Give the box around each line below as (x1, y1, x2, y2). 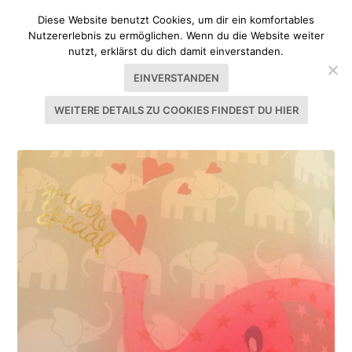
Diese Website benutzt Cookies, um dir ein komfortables (38, 13, 314, 26)
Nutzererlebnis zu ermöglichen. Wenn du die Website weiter (27, 29, 324, 42)
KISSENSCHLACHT (121, 118, 241, 137)
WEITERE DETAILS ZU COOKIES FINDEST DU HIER (53, 104, 299, 116)
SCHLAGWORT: (17, 118, 122, 137)
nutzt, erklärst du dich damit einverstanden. (68, 45, 284, 57)
